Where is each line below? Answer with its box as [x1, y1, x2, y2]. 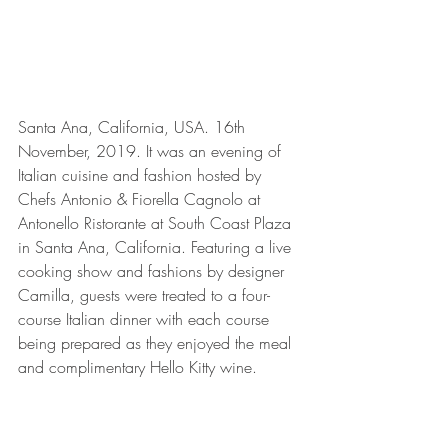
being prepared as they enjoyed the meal [18, 331, 296, 354]
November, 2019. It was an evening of [18, 139, 286, 162]
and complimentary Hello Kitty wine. [18, 355, 267, 378]
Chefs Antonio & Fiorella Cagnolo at [18, 187, 265, 210]
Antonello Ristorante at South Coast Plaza [18, 211, 296, 234]
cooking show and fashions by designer [18, 259, 289, 282]
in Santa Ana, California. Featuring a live [18, 235, 296, 258]
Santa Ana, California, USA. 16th [18, 115, 250, 138]
